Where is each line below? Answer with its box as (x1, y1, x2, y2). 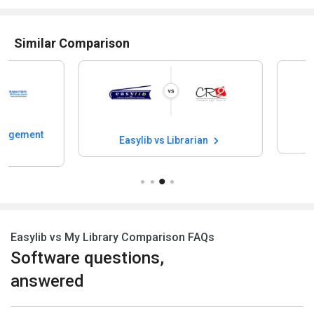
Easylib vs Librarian (56, 134, 147, 146)
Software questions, (11, 247, 164, 268)
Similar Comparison (14, 35, 130, 50)
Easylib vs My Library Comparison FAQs (11, 230, 214, 244)
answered (11, 271, 84, 291)
